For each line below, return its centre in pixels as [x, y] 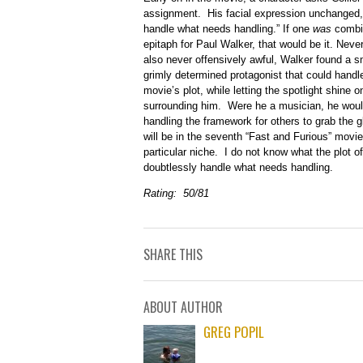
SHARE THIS [173, 255]
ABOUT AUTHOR [183, 307]
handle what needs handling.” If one [228, 29]
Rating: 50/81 [176, 194]
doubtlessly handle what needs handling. [238, 168]
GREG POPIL [234, 332]
